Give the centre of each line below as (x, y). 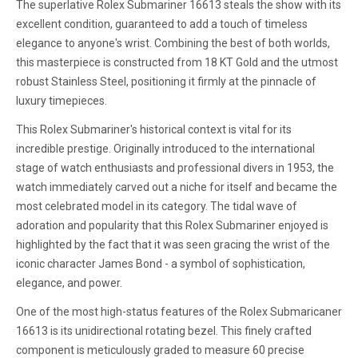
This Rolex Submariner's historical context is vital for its (154, 129)
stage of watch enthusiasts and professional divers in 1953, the (175, 167)
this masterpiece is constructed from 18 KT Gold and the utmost (177, 62)
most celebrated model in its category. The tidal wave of (157, 206)
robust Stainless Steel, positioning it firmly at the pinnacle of (166, 81)
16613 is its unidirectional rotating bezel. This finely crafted (164, 330)
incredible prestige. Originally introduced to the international (165, 148)
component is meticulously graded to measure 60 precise (160, 350)
